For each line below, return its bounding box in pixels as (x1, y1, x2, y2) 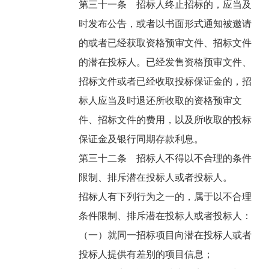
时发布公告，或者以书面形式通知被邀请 (79, 19, 252, 29)
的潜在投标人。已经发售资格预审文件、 (79, 57, 252, 68)
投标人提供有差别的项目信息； (79, 249, 216, 260)
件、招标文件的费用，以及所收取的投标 (79, 115, 252, 125)
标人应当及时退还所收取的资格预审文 (79, 95, 243, 106)
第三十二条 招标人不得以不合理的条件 (79, 153, 252, 164)
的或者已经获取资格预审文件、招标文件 (79, 38, 252, 49)
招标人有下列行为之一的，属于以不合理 (79, 192, 252, 202)
